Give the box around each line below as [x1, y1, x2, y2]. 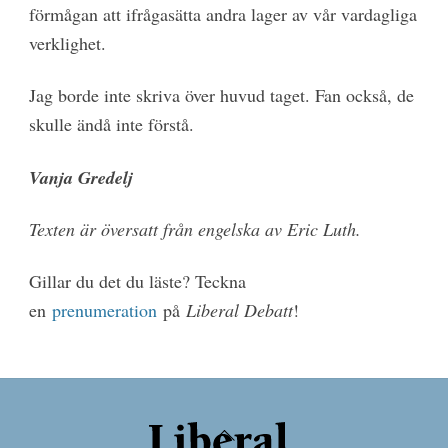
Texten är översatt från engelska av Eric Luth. [28, 217, 361, 242]
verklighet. [28, 30, 106, 55]
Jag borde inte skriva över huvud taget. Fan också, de [28, 83, 414, 108]
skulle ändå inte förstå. [28, 112, 194, 137]
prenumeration [51, 298, 157, 323]
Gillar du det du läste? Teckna [28, 269, 246, 294]
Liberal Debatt [185, 298, 293, 323]
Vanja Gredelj [28, 164, 133, 190]
